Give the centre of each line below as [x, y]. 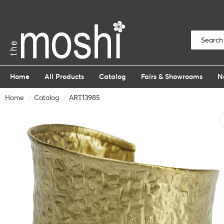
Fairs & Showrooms [172, 76]
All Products [64, 76]
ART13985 [84, 97]
